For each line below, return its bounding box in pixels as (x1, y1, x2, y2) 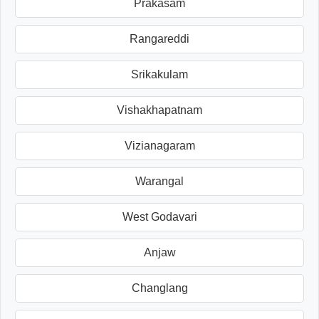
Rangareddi (130, 32, 189, 45)
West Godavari (122, 210, 197, 223)
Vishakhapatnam (117, 103, 202, 116)
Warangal (135, 174, 184, 187)
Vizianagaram (124, 139, 195, 152)
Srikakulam (131, 68, 188, 80)
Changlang (131, 281, 188, 294)
